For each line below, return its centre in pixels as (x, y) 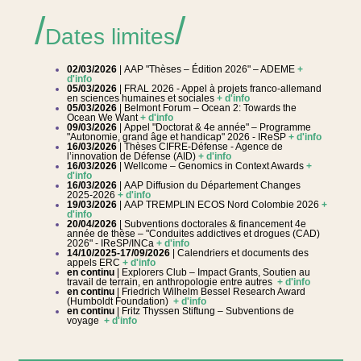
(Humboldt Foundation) (120, 301)
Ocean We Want (103, 118)
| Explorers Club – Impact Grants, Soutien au (213, 272)
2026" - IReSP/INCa (111, 243)
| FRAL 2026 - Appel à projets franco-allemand (220, 89)
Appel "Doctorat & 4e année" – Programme (217, 127)
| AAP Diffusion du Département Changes (210, 185)
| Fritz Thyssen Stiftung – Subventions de (205, 311)
